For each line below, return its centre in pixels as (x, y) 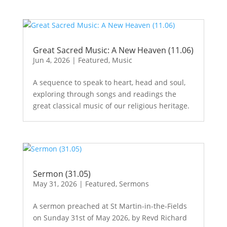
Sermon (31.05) (62, 174)
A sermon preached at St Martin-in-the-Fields (110, 206)
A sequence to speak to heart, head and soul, (109, 83)
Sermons (134, 183)
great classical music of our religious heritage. (111, 106)
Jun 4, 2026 (51, 60)
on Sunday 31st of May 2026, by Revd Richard (110, 217)
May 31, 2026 (55, 183)
